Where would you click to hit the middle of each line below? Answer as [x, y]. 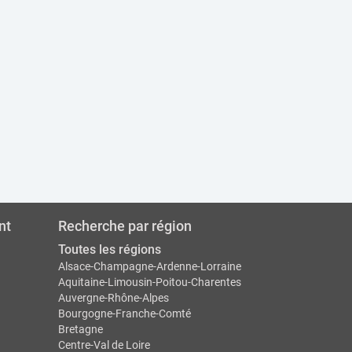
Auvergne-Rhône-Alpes [113, 298]
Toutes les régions [109, 249]
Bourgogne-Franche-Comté [124, 313]
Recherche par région [125, 226]
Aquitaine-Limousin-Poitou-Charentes [149, 282]
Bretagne [80, 329]
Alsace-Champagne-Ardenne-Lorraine [149, 266]
